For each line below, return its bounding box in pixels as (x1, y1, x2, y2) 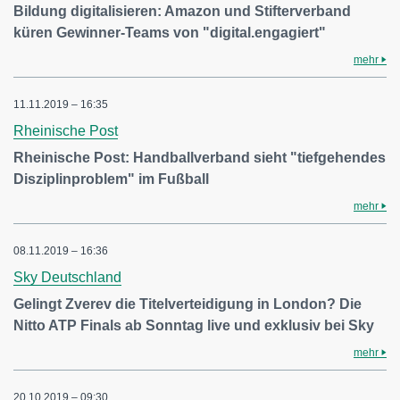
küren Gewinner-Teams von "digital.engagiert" (13, 25, 326, 41)
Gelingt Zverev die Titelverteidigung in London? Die (13, 296, 362, 312)
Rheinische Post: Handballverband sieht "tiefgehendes (13, 150, 386, 166)
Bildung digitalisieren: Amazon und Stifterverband (13, 4, 351, 20)
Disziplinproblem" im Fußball (13, 171, 209, 187)
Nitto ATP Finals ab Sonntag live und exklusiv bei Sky (13, 318, 374, 334)
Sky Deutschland (13, 270, 121, 286)
